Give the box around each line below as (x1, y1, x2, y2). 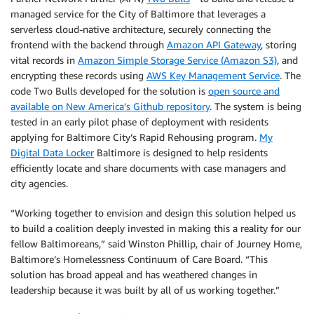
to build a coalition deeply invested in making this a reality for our (11, 221, 301, 234)
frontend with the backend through (11, 38, 167, 50)
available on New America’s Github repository (11, 100, 210, 112)
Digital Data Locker (11, 146, 94, 158)
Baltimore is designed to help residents (94, 146, 268, 158)
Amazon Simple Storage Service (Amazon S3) (78, 53, 277, 66)
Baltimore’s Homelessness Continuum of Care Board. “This (11, 252, 268, 265)
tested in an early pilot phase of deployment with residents (11, 115, 268, 128)
